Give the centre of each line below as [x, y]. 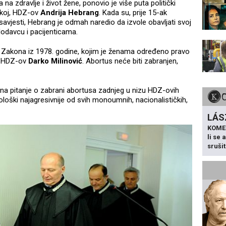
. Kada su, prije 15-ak [133, 13]
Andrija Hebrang [70, 13]
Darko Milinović [55, 61]
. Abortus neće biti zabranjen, [130, 61]
